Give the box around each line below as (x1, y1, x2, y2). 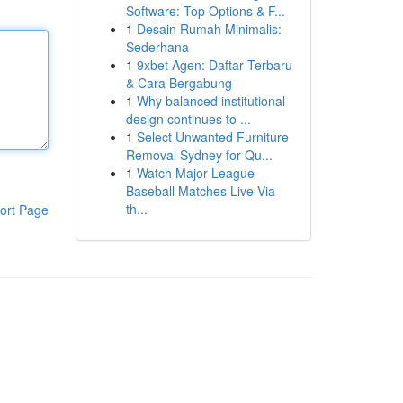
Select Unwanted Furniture (136, 128, 289, 146)
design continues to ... (125, 110, 251, 128)
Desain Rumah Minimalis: (136, 20, 282, 38)
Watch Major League (136, 164, 255, 182)
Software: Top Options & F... (125, 2, 285, 20)
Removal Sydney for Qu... (125, 146, 273, 164)
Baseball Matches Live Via (125, 182, 275, 200)
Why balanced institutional (136, 92, 285, 110)
